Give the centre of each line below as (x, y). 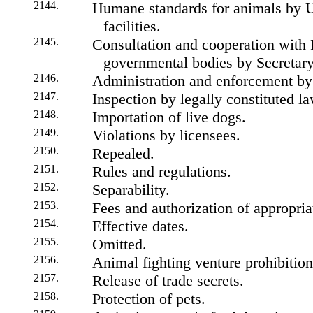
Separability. (131, 190)
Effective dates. (140, 226)
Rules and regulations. (162, 172)
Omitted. (119, 244)
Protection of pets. (149, 299)
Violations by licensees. (166, 135)
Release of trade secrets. (168, 281)
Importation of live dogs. (169, 117)
